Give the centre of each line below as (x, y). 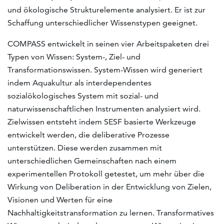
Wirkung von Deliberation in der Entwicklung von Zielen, (109, 186)
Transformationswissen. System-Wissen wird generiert (105, 69)
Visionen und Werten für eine (60, 199)
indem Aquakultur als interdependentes (79, 82)
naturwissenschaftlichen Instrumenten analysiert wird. (104, 108)
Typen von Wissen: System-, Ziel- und (74, 56)
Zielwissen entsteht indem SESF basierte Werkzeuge (102, 121)
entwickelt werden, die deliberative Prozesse (88, 134)
